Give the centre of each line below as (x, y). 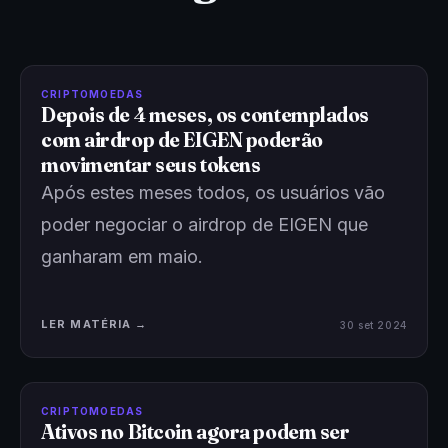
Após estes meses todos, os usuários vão (213, 192)
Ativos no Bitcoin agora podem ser (195, 431)
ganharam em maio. (122, 256)
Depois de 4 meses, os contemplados (205, 114)
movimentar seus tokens (151, 164)
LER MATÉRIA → (94, 324)
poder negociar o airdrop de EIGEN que (204, 224)
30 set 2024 (373, 324)
